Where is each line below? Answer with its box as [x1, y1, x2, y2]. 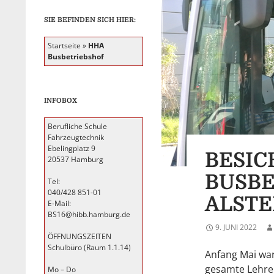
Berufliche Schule [48, 121, 107, 131]
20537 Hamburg [48, 154, 103, 165]
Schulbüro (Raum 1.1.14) [48, 242, 131, 253]
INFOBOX [44, 97, 77, 105]
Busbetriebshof [48, 51, 104, 62]
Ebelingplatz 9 [48, 143, 95, 154]
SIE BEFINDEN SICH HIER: [44, 16, 136, 24]
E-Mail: [48, 198, 71, 209]
